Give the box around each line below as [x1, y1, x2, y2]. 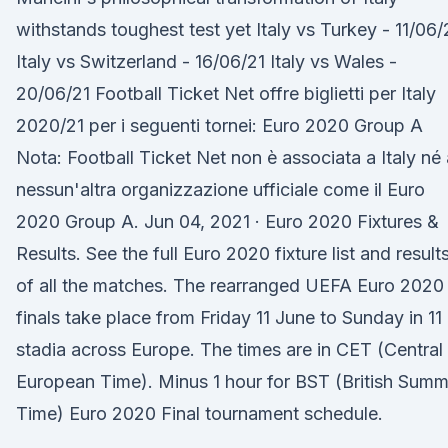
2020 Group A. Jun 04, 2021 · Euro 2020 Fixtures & [16, 211, 439, 232]
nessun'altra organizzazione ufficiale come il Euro [16, 179, 425, 200]
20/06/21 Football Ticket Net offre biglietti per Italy [16, 83, 436, 104]
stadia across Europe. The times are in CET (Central [16, 339, 443, 360]
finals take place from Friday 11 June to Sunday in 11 [16, 307, 442, 328]
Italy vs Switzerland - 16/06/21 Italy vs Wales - [16, 51, 397, 72]
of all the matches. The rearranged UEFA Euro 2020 [16, 275, 444, 296]
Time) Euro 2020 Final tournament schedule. [16, 403, 383, 424]
